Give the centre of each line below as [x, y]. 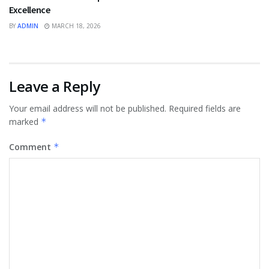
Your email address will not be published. [88, 109]
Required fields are [205, 109]
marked [25, 122]
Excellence [30, 10]
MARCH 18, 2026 [75, 26]
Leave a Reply [55, 86]
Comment [31, 147]
